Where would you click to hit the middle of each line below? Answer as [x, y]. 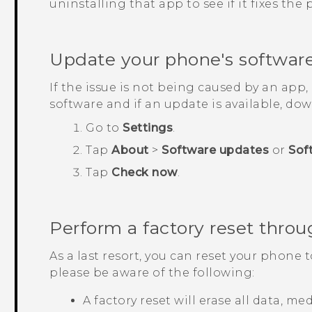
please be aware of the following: [152, 273]
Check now [145, 172]
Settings [148, 128]
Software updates [216, 150]
